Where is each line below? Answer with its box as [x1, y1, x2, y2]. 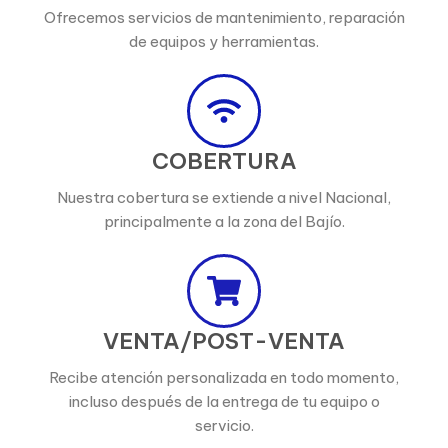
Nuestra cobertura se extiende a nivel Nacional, [57, 187, 391, 207]
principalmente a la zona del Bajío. [103, 211, 345, 231]
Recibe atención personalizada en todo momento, [49, 367, 399, 387]
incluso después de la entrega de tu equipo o [68, 391, 380, 411]
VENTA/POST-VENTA [103, 326, 345, 355]
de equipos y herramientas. [129, 31, 319, 51]
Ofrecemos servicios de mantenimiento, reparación [43, 7, 405, 27]
